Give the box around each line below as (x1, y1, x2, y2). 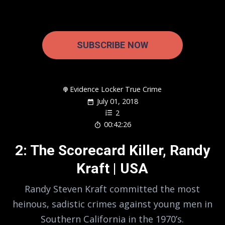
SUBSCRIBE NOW (76, 39, 148, 50)
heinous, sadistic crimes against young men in (12, 197, 212, 210)
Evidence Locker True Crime (70, 84, 162, 94)
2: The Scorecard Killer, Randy (15, 142, 210, 159)
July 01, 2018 (96, 96, 138, 106)
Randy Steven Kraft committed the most (25, 182, 200, 195)
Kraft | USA (76, 160, 149, 177)
